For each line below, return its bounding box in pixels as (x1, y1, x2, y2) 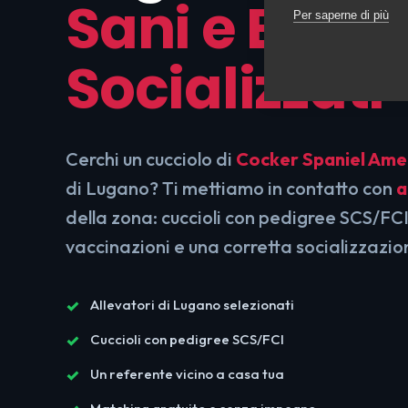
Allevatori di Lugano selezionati (90, 296, 294, 313)
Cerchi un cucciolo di (66, 148, 236, 170)
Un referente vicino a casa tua (90, 365, 284, 382)
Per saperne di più (293, 7, 389, 22)
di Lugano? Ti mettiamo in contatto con (66, 177, 396, 199)
